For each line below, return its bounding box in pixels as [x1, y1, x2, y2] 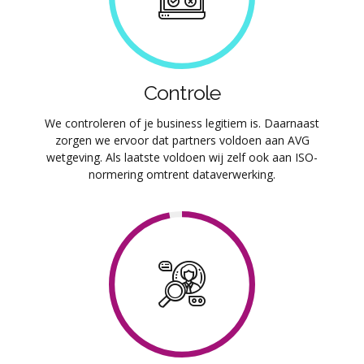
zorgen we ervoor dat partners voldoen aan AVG [54, 132, 310, 149]
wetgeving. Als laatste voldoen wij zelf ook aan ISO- [46, 149, 318, 166]
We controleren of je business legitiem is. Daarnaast [45, 115, 319, 132]
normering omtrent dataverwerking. [89, 167, 275, 183]
